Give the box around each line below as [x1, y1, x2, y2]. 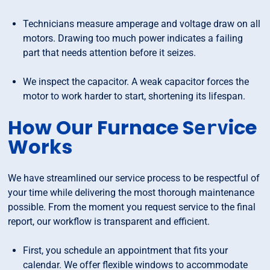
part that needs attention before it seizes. [23, 47, 196, 59]
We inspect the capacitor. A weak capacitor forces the [23, 76, 250, 88]
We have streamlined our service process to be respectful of [8, 172, 260, 184]
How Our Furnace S [8, 114, 195, 142]
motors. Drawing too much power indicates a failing [23, 33, 243, 45]
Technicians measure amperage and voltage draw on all [23, 18, 261, 30]
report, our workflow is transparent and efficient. [8, 216, 210, 228]
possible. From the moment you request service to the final [8, 201, 256, 213]
